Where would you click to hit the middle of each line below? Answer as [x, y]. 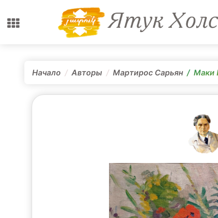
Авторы [87, 73]
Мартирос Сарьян [148, 73]
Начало [46, 73]
